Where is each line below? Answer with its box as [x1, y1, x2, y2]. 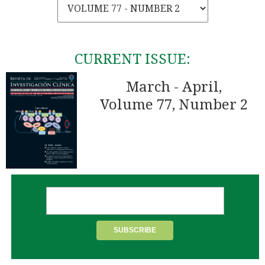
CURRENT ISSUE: [75, 51, 190, 68]
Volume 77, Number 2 [100, 96, 248, 114]
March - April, [126, 79, 222, 96]
